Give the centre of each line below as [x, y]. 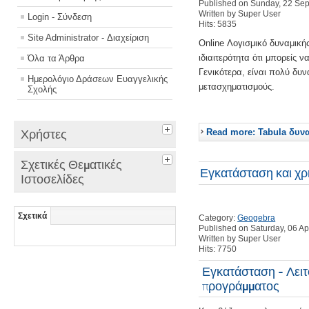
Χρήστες [44, 134]
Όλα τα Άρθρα [56, 58]
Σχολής [42, 89]
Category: [218, 218]
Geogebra [257, 218]
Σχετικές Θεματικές [71, 164]
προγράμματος [241, 286]
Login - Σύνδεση [60, 17]
